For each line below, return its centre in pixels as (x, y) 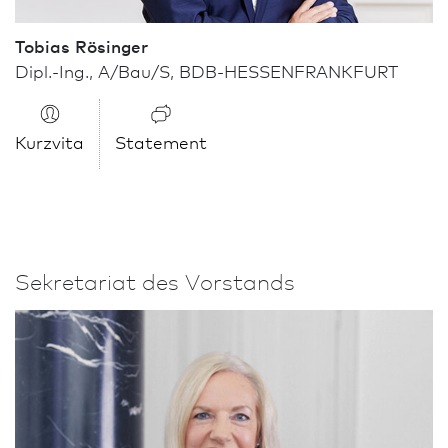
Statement (161, 141)
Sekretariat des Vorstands (155, 280)
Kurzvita (49, 141)
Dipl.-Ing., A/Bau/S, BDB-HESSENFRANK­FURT (206, 70)
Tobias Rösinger (81, 45)
